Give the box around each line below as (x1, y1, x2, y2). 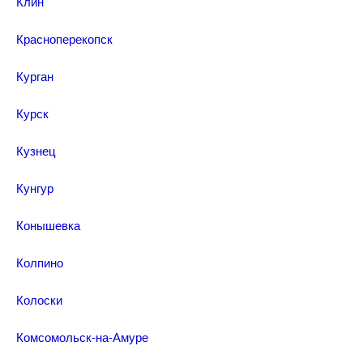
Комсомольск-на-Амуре (16, 328, 148, 345)
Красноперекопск (16, 30, 113, 47)
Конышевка (16, 216, 80, 233)
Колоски (16, 291, 62, 308)
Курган (16, 67, 53, 84)
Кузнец (16, 142, 56, 159)
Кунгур (16, 179, 53, 196)
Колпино (16, 254, 63, 271)
